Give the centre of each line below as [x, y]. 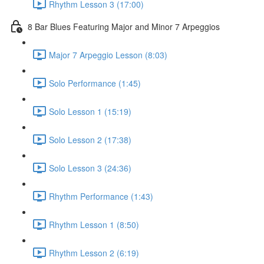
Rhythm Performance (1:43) [101, 196]
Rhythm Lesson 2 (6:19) [94, 253]
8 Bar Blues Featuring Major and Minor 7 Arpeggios [124, 26]
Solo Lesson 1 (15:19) [90, 111]
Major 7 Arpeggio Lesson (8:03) [108, 55]
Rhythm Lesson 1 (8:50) [94, 224]
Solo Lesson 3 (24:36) [90, 168]
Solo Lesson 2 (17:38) [90, 139]
